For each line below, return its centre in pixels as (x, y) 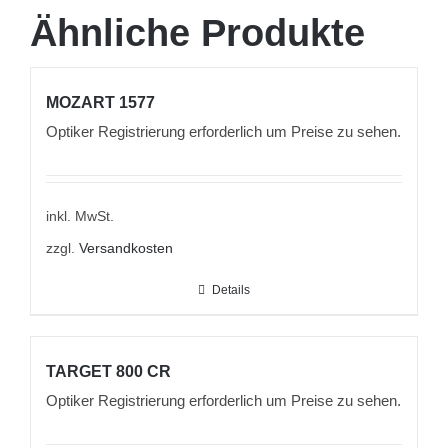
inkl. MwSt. (80, 217)
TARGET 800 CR (108, 372)
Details (231, 290)
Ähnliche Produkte (197, 33)
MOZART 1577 (100, 102)
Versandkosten (126, 249)
